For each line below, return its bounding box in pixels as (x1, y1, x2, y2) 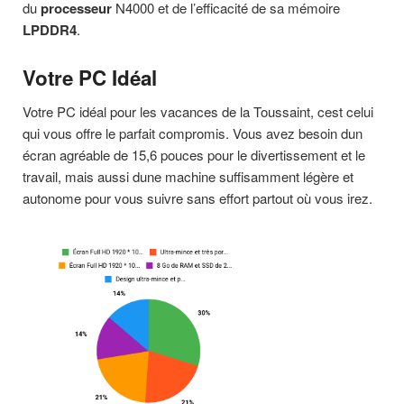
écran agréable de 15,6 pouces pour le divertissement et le (23, 144, 365, 164)
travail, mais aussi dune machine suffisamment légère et (23, 166, 353, 186)
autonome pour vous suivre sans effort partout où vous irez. (23, 188, 372, 207)
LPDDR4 (23, 19, 77, 40)
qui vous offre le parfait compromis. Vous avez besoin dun (23, 123, 363, 142)
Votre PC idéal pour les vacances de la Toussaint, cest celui (23, 101, 373, 121)
